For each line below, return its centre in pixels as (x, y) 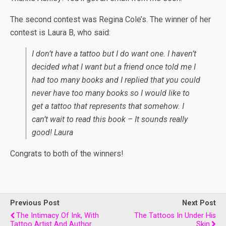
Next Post (199, 203)
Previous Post (35, 203)
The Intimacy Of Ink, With (58, 216)
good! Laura (52, 132)
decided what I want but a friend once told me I (114, 67)
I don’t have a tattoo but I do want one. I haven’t (114, 54)
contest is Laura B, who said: (60, 33)
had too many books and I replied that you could (116, 80)
